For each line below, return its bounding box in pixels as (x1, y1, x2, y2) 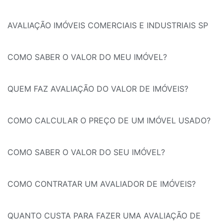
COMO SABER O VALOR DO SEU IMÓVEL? (7, 147, 165, 158)
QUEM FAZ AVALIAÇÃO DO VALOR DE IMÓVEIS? (7, 84, 188, 94)
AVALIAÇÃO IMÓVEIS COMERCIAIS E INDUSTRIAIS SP (7, 20, 208, 31)
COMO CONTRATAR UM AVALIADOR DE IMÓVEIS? (7, 179, 196, 189)
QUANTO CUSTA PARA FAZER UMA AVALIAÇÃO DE (7, 211, 201, 221)
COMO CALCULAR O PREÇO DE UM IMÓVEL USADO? (7, 115, 211, 126)
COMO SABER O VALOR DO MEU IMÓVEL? (7, 52, 167, 62)
